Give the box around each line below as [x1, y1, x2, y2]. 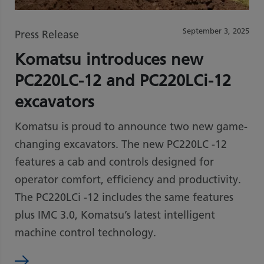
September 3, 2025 [183, 26, 249, 35]
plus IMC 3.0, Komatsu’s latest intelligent [15, 208, 215, 222]
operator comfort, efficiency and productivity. [15, 173, 241, 186]
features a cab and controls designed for [15, 155, 214, 169]
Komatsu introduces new [15, 49, 203, 69]
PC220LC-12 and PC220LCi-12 [15, 70, 231, 90]
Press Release [15, 28, 79, 41]
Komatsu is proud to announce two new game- [15, 120, 247, 133]
